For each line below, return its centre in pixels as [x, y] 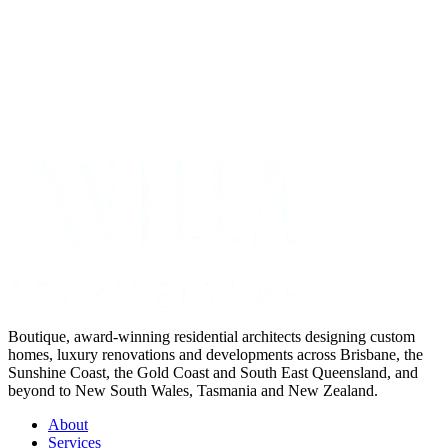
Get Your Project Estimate [89, 99]
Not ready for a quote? [79, 133]
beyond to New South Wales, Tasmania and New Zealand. [193, 391]
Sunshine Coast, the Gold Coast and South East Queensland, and [213, 373]
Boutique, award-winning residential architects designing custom [211, 337]
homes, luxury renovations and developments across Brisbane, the [215, 355]
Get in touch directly [218, 133]
